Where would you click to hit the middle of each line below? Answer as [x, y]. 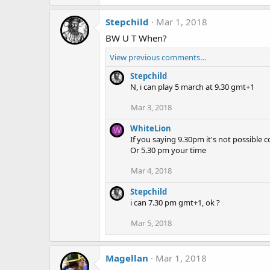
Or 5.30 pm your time [168, 150]
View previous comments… [158, 57]
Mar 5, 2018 [151, 223]
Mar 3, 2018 [151, 107]
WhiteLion [151, 128]
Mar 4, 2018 [151, 170]
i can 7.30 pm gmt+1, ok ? [175, 202]
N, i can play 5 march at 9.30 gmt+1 [192, 86]
